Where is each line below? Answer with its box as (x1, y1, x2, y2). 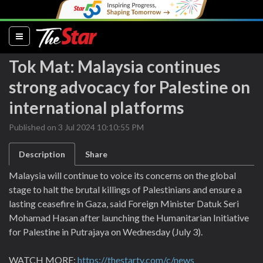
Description (19, 149, 65, 159)
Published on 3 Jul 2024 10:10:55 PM (9, 122, 144, 132)
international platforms (9, 97, 184, 117)
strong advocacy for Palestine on (9, 77, 250, 97)
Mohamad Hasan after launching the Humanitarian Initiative (9, 212, 249, 223)
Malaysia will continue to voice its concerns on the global (9, 170, 236, 181)
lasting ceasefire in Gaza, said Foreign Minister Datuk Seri (9, 198, 239, 209)
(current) (24, 30, 56, 41)
